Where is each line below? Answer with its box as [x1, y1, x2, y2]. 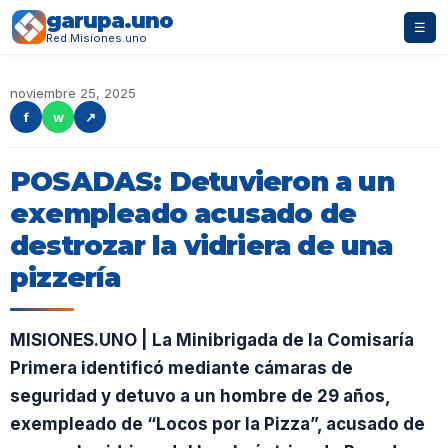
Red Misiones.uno [46, 31, 147, 45]
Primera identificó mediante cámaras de [10, 358, 353, 378]
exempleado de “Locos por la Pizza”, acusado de [10, 414, 425, 434]
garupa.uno [46, 8, 173, 33]
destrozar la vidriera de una [10, 229, 393, 262]
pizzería [10, 261, 121, 294]
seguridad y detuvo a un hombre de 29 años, [10, 386, 390, 406]
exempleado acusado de [10, 197, 357, 230]
